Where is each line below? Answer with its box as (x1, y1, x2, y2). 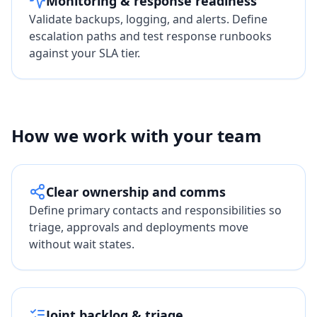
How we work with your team (11, 124, 262, 147)
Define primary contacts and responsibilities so (29, 202, 282, 218)
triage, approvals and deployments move (29, 219, 248, 235)
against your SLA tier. (29, 45, 140, 61)
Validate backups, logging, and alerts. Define (29, 11, 267, 27)
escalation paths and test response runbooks (29, 28, 272, 44)
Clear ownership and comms (46, 183, 226, 200)
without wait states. (29, 236, 134, 252)
